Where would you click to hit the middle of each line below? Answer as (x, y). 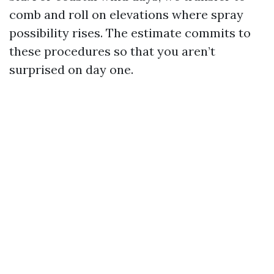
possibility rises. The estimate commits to (130, 33)
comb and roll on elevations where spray (126, 14)
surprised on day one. (71, 69)
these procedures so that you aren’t (112, 51)
